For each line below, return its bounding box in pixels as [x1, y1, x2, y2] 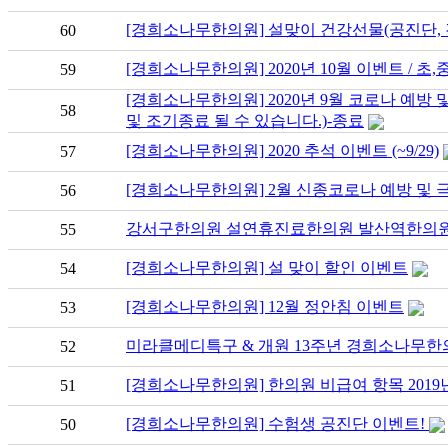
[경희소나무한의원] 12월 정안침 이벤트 [126, 297, 404, 315]
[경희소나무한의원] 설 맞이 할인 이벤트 [126, 258, 408, 276]
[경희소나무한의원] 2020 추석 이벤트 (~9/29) [126, 141, 439, 159]
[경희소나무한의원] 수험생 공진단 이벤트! [126, 414, 429, 432]
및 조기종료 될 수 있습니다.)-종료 [126, 111, 364, 129]
